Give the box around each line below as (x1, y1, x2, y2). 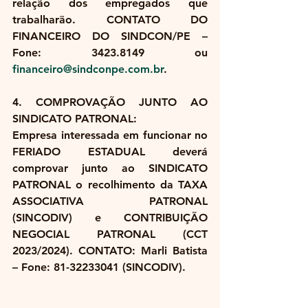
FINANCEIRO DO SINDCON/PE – (12, 30, 208, 43)
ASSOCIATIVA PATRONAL (12, 195, 208, 208)
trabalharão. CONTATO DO (12, 13, 208, 27)
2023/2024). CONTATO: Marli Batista (12, 244, 208, 258)
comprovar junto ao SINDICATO (12, 162, 208, 175)
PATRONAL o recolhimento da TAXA (12, 178, 208, 192)
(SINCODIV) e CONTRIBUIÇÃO (12, 211, 208, 225)
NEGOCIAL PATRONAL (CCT (12, 228, 208, 241)
